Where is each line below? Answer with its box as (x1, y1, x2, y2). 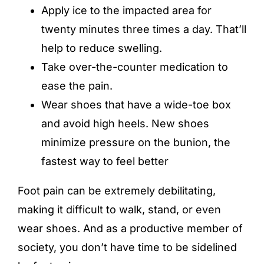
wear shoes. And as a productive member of (18, 222, 243, 235)
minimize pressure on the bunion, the (41, 136, 230, 149)
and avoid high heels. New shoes (41, 117, 209, 130)
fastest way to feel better (41, 155, 169, 168)
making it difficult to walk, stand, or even (18, 203, 221, 216)
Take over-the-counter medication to (41, 61, 228, 74)
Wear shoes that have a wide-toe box (41, 98, 231, 111)
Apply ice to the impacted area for (41, 4, 212, 17)
